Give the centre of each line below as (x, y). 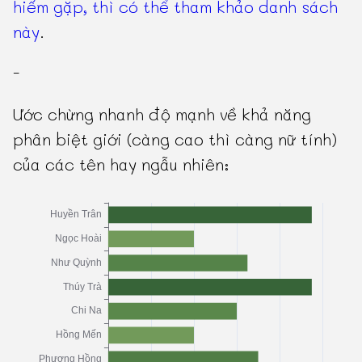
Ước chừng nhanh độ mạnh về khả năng (162, 114)
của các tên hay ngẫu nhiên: (122, 164)
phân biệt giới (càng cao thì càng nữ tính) (175, 139)
